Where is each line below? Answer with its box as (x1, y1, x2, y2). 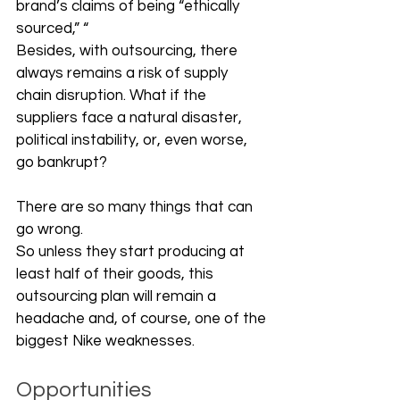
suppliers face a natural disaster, (16, 110, 246, 127)
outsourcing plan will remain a (16, 288, 220, 305)
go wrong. (16, 221, 87, 238)
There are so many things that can (16, 199, 256, 216)
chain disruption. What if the (16, 87, 210, 104)
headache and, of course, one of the (16, 311, 270, 328)
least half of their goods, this (16, 266, 217, 283)
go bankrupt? (16, 154, 111, 171)
